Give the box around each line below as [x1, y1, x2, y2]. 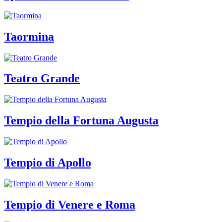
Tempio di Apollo [4, 156, 91, 169]
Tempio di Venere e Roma [4, 198, 135, 211]
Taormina [4, 30, 54, 43]
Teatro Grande [4, 72, 80, 85]
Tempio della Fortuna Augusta [4, 114, 159, 127]
